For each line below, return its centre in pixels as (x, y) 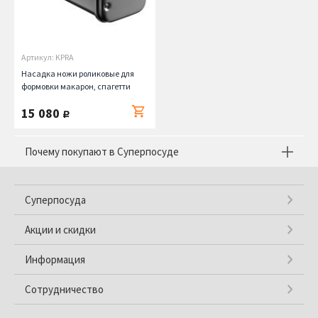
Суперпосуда (55, 200)
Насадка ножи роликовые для (78, 73)
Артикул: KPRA (48, 57)
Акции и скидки (60, 230)
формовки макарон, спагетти (76, 86)
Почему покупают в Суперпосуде (102, 152)
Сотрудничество (64, 289)
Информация (55, 259)
